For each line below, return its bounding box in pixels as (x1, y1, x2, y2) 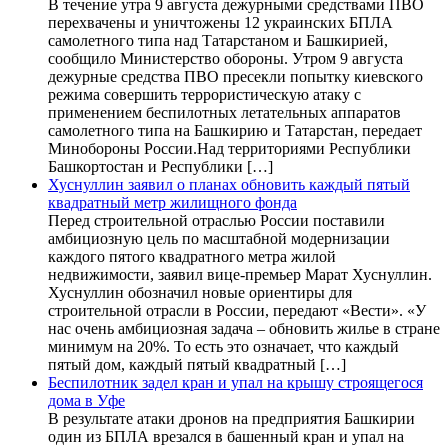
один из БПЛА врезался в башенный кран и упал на (48, 427, 404, 445)
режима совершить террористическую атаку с (48, 85, 361, 103)
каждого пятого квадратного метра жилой (48, 247, 336, 265)
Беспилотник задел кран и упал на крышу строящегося (48, 373, 423, 391)
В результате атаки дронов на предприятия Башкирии (48, 409, 415, 427)
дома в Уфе (48, 391, 125, 409)
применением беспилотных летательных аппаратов (48, 103, 401, 121)
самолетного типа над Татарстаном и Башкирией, (48, 31, 388, 49)
